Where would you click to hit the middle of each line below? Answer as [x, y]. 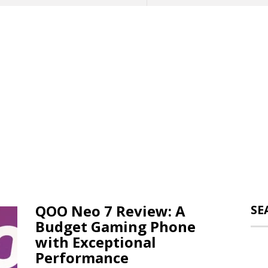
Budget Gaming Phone [115, 226]
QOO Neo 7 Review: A [110, 211]
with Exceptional [96, 242]
